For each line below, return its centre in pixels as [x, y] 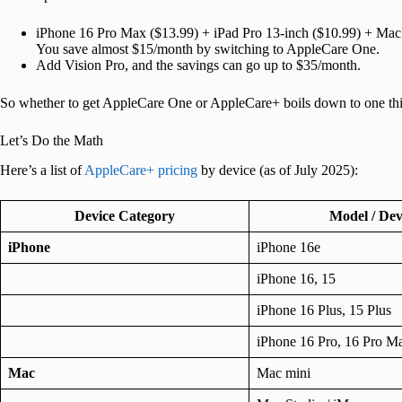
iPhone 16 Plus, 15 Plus [324, 310]
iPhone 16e [288, 247]
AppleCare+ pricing [141, 170]
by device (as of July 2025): [278, 170]
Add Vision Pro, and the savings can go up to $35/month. [198, 66]
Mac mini [284, 372]
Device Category [125, 215]
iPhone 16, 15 [296, 278]
